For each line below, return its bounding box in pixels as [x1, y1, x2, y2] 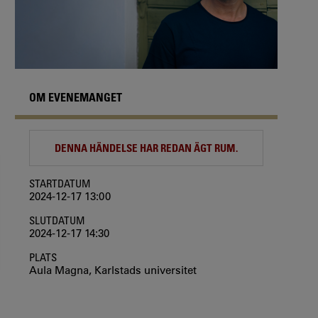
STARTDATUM [29, 177, 91, 190]
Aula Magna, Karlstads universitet [29, 263, 197, 278]
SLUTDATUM [29, 214, 85, 227]
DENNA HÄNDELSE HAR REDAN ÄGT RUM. [55, 141, 238, 155]
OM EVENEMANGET [29, 90, 122, 105]
